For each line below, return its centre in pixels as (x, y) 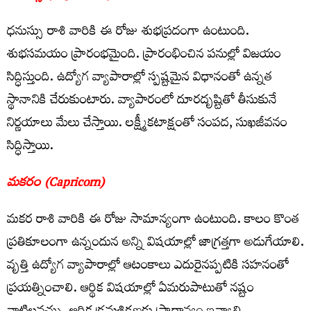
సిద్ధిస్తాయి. (30, 147)
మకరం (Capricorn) (56, 184)
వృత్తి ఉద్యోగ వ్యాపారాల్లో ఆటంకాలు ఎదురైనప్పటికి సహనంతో (148, 267)
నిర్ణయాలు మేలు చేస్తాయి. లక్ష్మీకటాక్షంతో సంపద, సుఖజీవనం (147, 124)
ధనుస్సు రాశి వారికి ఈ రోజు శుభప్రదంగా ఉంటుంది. (128, 33)
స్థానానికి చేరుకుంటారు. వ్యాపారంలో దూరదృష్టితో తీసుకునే (142, 101)
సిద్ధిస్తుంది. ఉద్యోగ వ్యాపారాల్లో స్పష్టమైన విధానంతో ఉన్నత (140, 78)
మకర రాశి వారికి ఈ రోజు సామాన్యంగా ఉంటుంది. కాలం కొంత (153, 221)
